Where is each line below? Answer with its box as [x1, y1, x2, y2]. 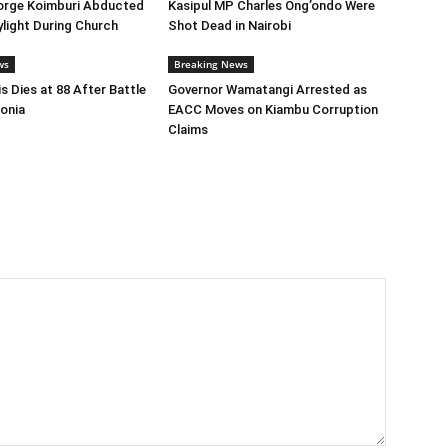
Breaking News [174, 57, 248, 71]
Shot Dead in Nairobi [168, 18, 291, 33]
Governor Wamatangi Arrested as [168, 82, 367, 97]
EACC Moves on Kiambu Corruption [168, 102, 378, 117]
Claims [168, 122, 208, 137]
